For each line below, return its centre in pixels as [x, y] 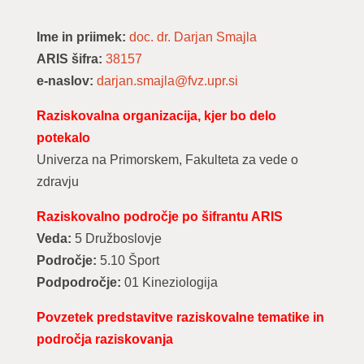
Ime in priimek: [82, 37]
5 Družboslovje [116, 238]
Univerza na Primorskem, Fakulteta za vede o [167, 160]
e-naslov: [66, 81]
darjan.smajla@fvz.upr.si [167, 81]
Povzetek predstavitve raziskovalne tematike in [180, 317]
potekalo [63, 138]
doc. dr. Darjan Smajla [193, 37]
